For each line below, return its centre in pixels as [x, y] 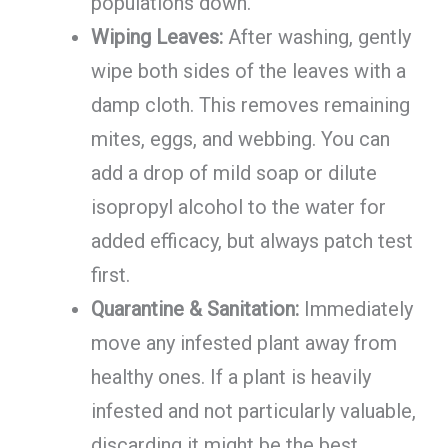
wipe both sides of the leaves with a [248, 71]
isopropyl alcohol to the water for [238, 207]
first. [110, 275]
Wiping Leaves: [156, 37]
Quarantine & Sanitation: [194, 309]
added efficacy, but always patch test [251, 241]
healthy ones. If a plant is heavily [230, 377]
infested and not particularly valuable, [253, 411]
